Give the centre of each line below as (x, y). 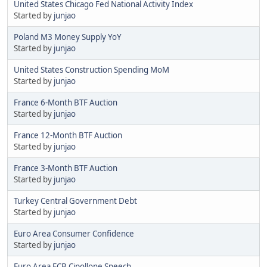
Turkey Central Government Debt (75, 201)
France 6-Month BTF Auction (66, 102)
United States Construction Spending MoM (91, 69)
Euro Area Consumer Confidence (74, 233)
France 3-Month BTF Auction (66, 168)
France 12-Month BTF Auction (68, 135)
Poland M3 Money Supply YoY (68, 37)
